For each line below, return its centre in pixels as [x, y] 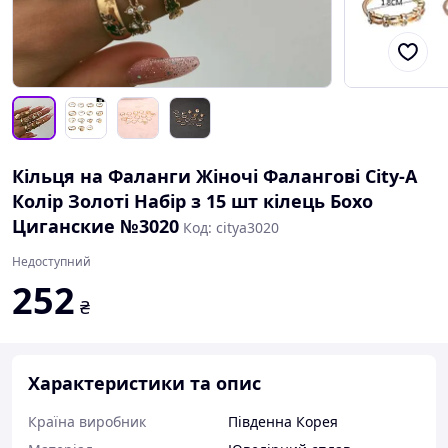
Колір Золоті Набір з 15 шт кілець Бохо [192, 201]
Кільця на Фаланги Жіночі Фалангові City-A [214, 176]
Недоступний [51, 261]
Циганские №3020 [95, 226]
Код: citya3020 [231, 227]
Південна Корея [283, 421]
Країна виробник [87, 421]
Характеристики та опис [144, 383]
